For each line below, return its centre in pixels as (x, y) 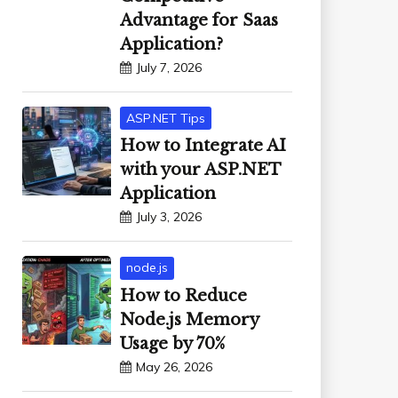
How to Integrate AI (203, 146)
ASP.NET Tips (165, 118)
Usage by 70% (172, 344)
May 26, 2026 (174, 367)
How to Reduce (183, 296)
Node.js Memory (189, 320)
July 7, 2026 (168, 67)
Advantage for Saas (199, 20)
